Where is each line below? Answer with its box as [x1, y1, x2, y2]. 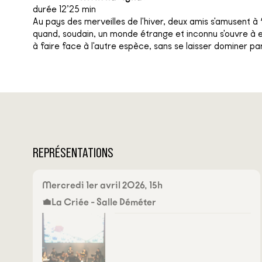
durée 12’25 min [33, 3, 96, 15]
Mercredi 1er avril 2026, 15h [42, 179, 163, 191]
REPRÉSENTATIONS [33, 146, 113, 160]
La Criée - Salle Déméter [51, 196, 156, 208]
